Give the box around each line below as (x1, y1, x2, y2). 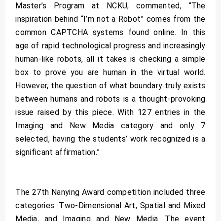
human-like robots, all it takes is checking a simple (15, 54, 206, 64)
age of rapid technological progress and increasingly (15, 41, 206, 51)
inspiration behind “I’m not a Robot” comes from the (15, 14, 206, 24)
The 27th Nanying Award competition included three (15, 187, 206, 197)
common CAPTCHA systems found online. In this (15, 28, 206, 37)
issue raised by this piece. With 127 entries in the (15, 108, 206, 117)
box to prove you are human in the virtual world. (15, 68, 206, 77)
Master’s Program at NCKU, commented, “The (15, 1, 206, 11)
